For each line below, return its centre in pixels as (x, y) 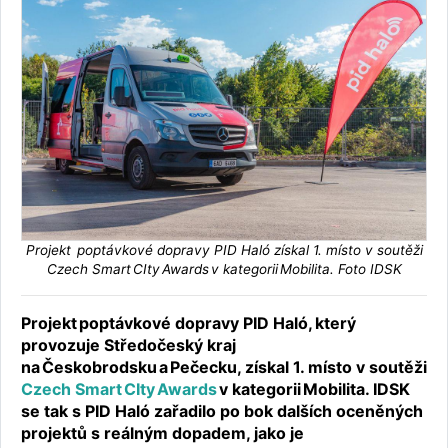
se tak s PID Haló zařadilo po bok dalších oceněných (222, 411)
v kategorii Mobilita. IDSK (313, 389)
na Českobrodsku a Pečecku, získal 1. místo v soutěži (224, 367)
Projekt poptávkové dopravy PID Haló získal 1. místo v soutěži (224, 250)
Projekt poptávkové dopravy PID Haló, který (188, 323)
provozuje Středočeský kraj (128, 345)
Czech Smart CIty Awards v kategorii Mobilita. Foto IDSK (224, 269)
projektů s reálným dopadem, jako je (162, 433)
